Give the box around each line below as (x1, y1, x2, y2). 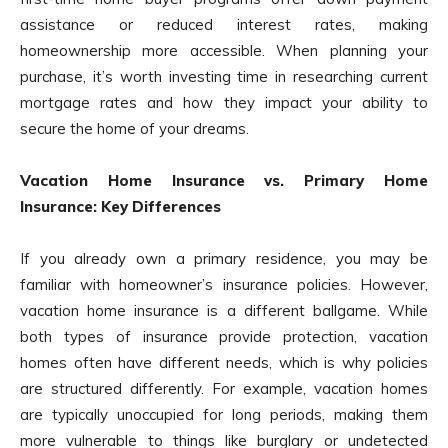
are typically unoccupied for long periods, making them (20, 405, 428, 425)
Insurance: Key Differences (20, 197, 221, 217)
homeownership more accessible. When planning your (20, 41, 428, 61)
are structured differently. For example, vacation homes (20, 379, 428, 399)
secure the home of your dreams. (20, 119, 249, 139)
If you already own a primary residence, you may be (20, 249, 428, 269)
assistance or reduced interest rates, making (20, 15, 428, 35)
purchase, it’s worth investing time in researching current (20, 67, 428, 87)
